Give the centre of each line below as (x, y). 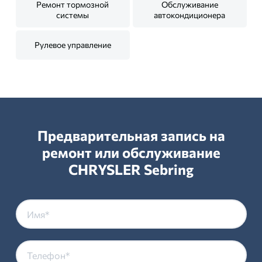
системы (73, 15)
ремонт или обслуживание (131, 152)
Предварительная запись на (131, 135)
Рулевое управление (73, 45)
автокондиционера (189, 15)
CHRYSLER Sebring (131, 169)
